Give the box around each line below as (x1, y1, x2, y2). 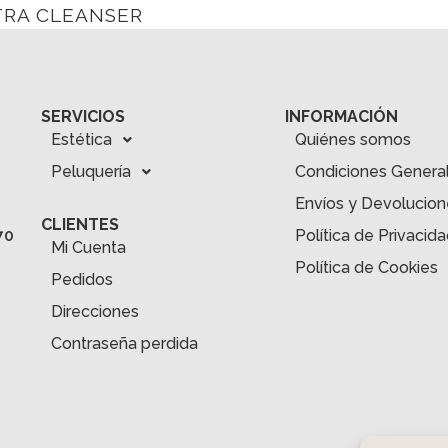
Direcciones (50, 301, 139, 321)
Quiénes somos (295, 129, 412, 149)
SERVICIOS (40, 106, 125, 126)
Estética (50, 129, 112, 149)
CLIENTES (40, 214, 119, 234)
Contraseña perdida (50, 333, 198, 353)
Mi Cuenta (50, 237, 126, 257)
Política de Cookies (295, 257, 439, 277)
